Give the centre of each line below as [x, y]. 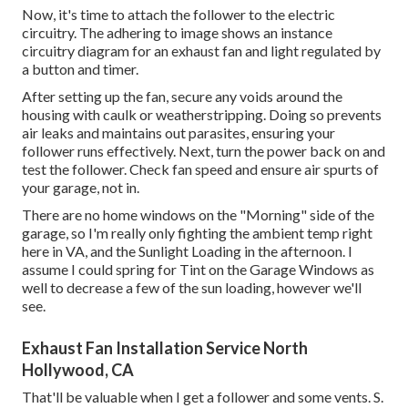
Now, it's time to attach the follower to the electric [178, 15]
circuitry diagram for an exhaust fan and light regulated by [201, 51]
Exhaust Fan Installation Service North [165, 348]
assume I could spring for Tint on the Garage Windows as [198, 270]
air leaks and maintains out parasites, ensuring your [178, 133]
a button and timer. [80, 69]
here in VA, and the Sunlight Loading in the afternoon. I [187, 251]
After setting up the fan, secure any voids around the [182, 97]
